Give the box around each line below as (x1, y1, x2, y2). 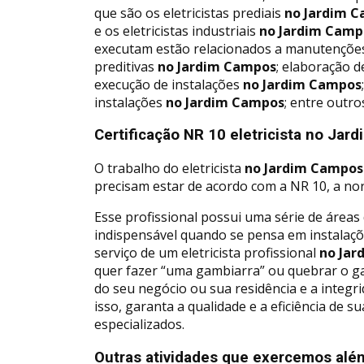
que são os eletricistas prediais (94, 3, 281, 22)
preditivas (94, 57, 154, 76)
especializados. (94, 315, 184, 334)
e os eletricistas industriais (94, 21, 256, 40)
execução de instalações (94, 75, 240, 93)
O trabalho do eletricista (94, 159, 241, 178)
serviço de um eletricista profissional (94, 244, 316, 262)
